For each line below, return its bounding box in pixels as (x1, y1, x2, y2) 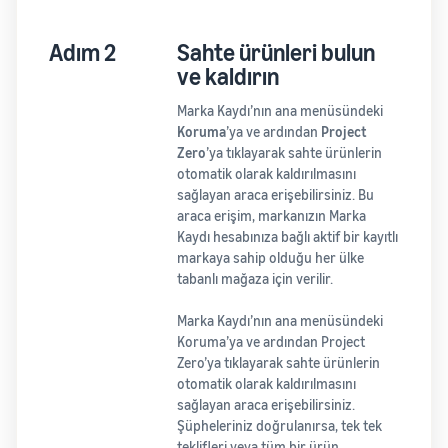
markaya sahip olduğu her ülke (176, 249, 364, 267)
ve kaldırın (176, 62, 279, 91)
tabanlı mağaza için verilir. (176, 270, 333, 288)
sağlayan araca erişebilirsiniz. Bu (176, 186, 374, 204)
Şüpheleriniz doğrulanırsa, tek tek (176, 417, 382, 435)
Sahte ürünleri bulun (176, 38, 375, 67)
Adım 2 (49, 38, 116, 67)
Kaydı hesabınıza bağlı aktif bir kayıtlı (176, 228, 398, 246)
